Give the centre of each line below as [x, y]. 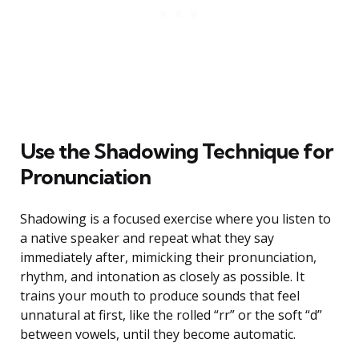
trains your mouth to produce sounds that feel [160, 296]
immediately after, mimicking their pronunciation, [168, 258]
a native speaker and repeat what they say [147, 238]
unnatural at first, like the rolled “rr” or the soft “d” [171, 315]
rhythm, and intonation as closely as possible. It [162, 277]
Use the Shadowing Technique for [176, 151]
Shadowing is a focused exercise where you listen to [175, 219]
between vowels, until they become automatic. [158, 335]
